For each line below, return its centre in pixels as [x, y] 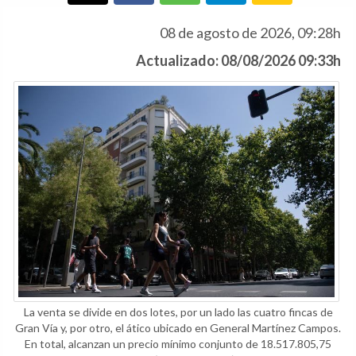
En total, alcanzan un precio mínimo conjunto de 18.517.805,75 [178, 343]
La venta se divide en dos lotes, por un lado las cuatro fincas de [178, 311]
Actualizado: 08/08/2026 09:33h [238, 61]
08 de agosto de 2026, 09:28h [250, 33]
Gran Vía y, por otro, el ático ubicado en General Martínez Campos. [178, 327]
